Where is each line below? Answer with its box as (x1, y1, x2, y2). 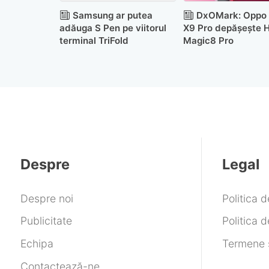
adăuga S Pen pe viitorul (59, 22, 166, 34)
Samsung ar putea (72, 9, 153, 21)
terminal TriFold (59, 34, 128, 46)
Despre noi (20, 192, 73, 205)
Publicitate (20, 214, 72, 228)
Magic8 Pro (183, 34, 234, 46)
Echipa (20, 237, 53, 250)
